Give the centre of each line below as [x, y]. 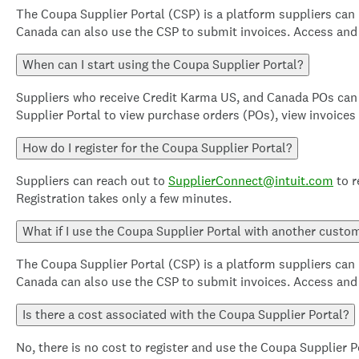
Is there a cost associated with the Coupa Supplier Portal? [186, 314]
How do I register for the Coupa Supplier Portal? [157, 147]
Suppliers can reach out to [92, 180]
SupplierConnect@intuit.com [251, 180]
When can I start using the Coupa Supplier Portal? [163, 64]
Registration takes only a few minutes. [124, 198]
